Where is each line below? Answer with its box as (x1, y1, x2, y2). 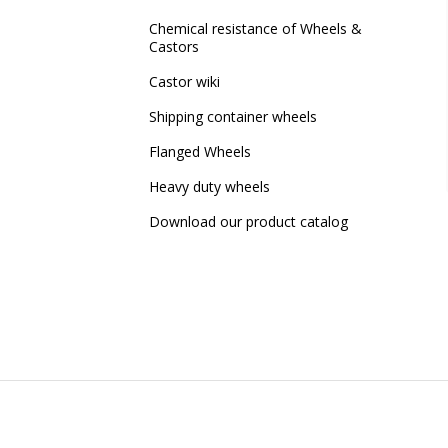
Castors (148, 37, 199, 56)
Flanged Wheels (148, 142, 251, 161)
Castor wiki (148, 72, 220, 91)
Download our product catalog (148, 212, 348, 231)
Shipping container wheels (148, 107, 317, 126)
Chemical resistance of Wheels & (148, 19, 362, 38)
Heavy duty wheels (148, 177, 270, 196)
